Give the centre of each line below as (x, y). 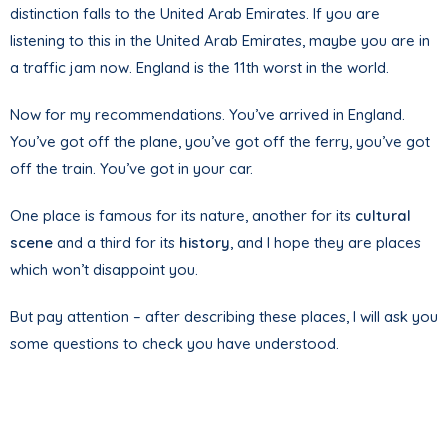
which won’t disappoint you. (104, 270)
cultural (383, 216)
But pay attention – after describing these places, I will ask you (224, 317)
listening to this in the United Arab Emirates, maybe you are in (220, 41)
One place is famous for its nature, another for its (182, 216)
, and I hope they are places (325, 243)
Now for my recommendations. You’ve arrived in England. (207, 115)
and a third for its (116, 243)
